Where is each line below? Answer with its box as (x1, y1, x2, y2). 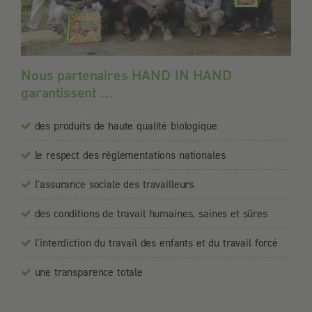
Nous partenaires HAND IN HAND (21, 65, 232, 83)
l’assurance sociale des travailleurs (34, 177, 194, 190)
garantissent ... (21, 83, 113, 100)
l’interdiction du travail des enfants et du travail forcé (34, 235, 278, 249)
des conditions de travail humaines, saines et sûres (34, 206, 267, 219)
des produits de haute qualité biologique (34, 118, 217, 132)
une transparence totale (34, 265, 143, 278)
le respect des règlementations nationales (34, 148, 226, 161)
